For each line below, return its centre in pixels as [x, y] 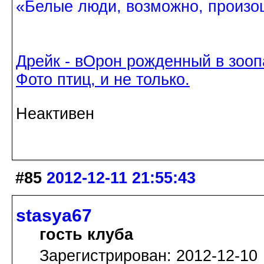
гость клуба [86, 234]
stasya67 [54, 215]
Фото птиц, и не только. [103, 79]
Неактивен [55, 113]
